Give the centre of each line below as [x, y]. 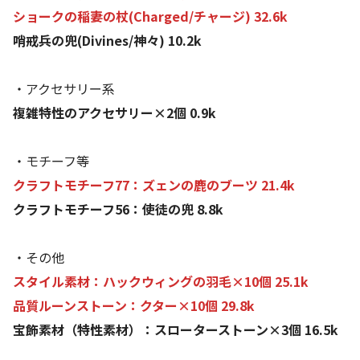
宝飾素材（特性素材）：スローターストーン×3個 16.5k [176, 330]
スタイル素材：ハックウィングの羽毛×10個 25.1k [161, 282]
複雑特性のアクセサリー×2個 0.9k [115, 113]
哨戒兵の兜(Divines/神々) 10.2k [107, 41]
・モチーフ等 [51, 161]
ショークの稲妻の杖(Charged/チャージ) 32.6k [150, 16]
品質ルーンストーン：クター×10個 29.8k [134, 306]
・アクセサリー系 [64, 89]
